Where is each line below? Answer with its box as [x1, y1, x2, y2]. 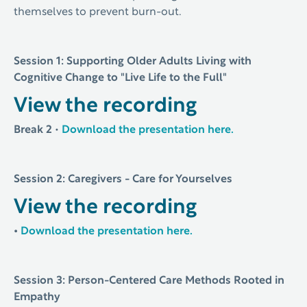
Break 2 [14, 125, 52, 135]
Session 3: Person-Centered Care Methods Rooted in [14, 276, 284, 286]
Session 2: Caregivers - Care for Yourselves [14, 175, 232, 184]
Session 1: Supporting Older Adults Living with [14, 57, 251, 66]
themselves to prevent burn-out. [14, 8, 182, 17]
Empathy [14, 293, 60, 302]
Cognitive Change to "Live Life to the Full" [14, 73, 227, 83]
